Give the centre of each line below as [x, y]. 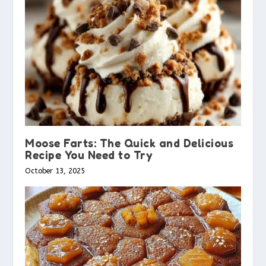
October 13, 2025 [55, 171]
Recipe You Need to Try [89, 154]
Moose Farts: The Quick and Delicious [129, 142]
